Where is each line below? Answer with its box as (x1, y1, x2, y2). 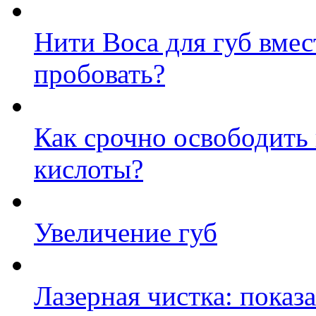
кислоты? (34, 153, 143, 184)
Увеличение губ (34, 217, 217, 248)
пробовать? (34, 58, 165, 89)
